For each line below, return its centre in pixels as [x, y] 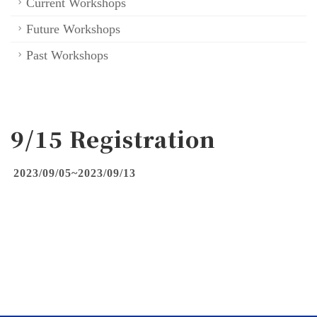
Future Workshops [73, 29]
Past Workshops [67, 56]
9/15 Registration [113, 139]
